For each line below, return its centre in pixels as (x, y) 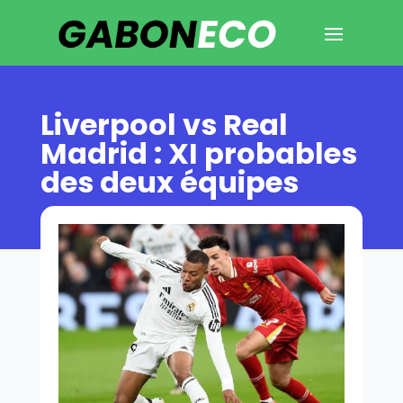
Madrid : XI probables (198, 153)
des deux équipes (169, 182)
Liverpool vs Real (164, 124)
